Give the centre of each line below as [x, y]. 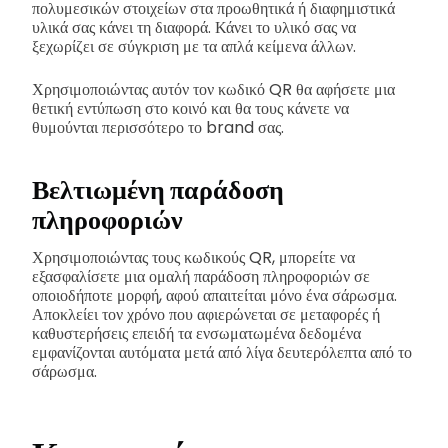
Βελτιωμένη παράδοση [158, 190]
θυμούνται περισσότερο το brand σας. [158, 127]
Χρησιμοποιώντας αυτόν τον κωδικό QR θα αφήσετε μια [213, 89]
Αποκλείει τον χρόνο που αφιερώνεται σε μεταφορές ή [206, 315]
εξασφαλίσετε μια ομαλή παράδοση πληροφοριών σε [201, 277]
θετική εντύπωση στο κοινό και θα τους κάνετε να [190, 108]
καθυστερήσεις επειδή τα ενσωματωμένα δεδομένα [196, 334]
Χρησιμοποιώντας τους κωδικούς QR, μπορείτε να [193, 258]
